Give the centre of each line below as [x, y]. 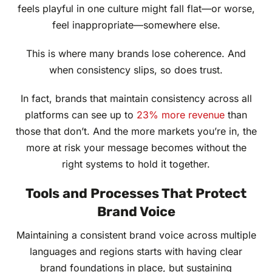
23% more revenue [181, 115]
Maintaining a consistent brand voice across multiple [136, 235]
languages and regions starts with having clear [136, 252]
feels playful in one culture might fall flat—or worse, [136, 9]
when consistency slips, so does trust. [136, 70]
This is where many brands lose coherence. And [136, 54]
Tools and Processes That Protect [136, 194]
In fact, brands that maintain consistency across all [136, 99]
